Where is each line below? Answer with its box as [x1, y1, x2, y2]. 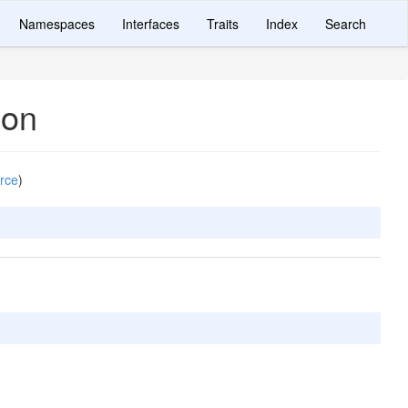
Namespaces [19, 15, 95, 33]
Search [325, 15, 366, 33]
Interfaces [122, 15, 179, 33]
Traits [207, 15, 239, 33]
